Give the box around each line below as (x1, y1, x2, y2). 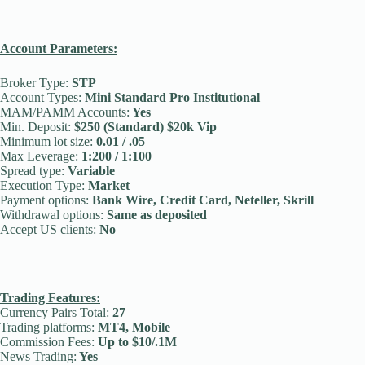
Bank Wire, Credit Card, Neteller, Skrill (89, 193, 314, 207)
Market (85, 178, 130, 192)
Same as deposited (103, 208, 207, 222)
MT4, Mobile (95, 320, 170, 334)
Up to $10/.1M (95, 335, 177, 349)
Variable (64, 164, 115, 178)
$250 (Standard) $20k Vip (71, 120, 217, 134)
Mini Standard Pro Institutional (81, 90, 260, 104)
